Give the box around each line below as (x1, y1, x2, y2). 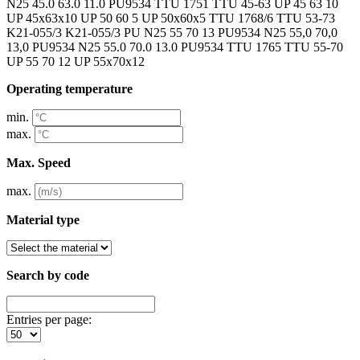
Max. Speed (6, 155, 71, 170)
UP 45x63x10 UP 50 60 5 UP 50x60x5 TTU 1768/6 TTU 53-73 (6, 10, 335, 25)
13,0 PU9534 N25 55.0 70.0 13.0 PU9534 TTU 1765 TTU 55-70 (6, 39, 343, 54)
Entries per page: (6, 312, 92, 326)
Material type (6, 212, 80, 227)
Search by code (6, 268, 89, 282)
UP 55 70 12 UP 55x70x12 (6, 54, 145, 68)
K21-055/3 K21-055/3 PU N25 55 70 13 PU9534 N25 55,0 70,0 (6, 25, 337, 39)
